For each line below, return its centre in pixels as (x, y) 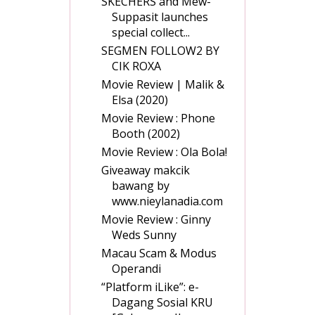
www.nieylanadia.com (167, 201)
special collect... (151, 33)
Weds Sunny (144, 235)
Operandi (136, 269)
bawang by (141, 186)
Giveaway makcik (146, 171)
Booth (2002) (146, 134)
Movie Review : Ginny (156, 220)
